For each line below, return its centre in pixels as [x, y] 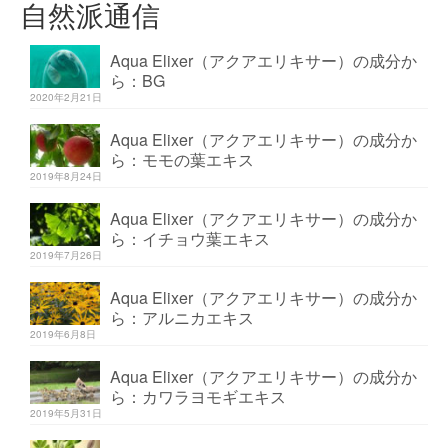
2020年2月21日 [66, 96]
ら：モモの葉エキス [182, 159]
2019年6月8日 [63, 333]
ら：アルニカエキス [182, 317]
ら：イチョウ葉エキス [190, 238]
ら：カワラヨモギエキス [198, 396]
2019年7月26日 [66, 254]
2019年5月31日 [66, 412]
